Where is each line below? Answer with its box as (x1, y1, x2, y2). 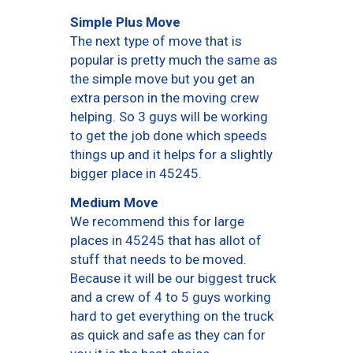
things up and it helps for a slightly (70, 147, 273, 163)
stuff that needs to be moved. (70, 251, 247, 268)
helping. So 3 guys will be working (70, 109, 268, 125)
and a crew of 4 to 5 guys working (70, 289, 271, 306)
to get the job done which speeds (70, 128, 267, 144)
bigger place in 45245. (70, 165, 202, 182)
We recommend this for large (70, 214, 244, 230)
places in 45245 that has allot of (70, 232, 262, 249)
